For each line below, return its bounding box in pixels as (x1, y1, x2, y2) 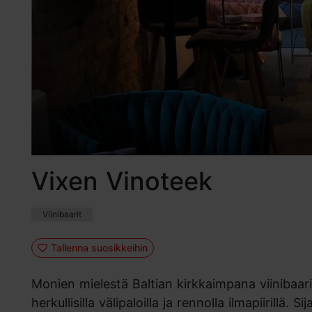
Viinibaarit (42, 209, 81, 220)
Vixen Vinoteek (31, 166, 212, 197)
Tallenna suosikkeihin (50, 241, 148, 253)
